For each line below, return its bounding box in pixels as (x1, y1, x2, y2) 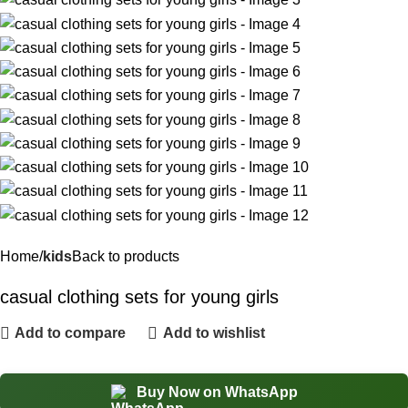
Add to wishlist (162, 325, 265, 342)
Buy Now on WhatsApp (136, 383, 298, 400)
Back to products (72, 248, 179, 264)
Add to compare (15, 325, 127, 342)
